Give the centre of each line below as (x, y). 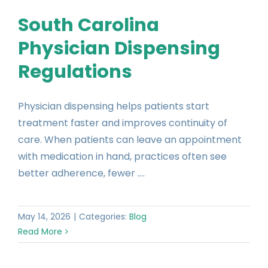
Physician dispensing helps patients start (114, 106)
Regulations (75, 71)
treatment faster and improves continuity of (123, 123)
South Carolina (89, 25)
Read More (40, 231)
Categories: (104, 216)
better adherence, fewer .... (81, 173)
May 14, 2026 (44, 216)
